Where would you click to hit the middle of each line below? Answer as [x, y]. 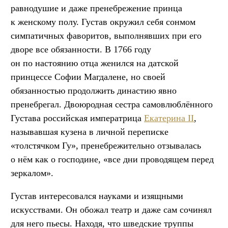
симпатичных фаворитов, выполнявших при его [106, 35]
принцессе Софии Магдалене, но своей [88, 77]
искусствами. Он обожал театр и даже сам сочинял [111, 209]
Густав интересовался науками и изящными [97, 196]
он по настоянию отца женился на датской [95, 63]
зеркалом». [32, 173]
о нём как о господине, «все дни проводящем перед [112, 159]
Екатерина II [169, 118]
